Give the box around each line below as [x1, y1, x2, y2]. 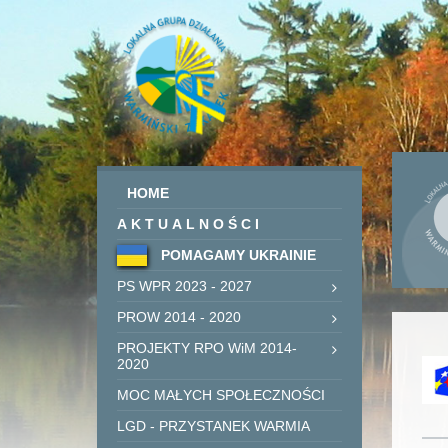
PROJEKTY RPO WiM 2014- [117, 340, 298, 356]
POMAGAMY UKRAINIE [157, 247, 317, 263]
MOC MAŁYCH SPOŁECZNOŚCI [117, 387, 326, 403]
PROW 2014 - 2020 [117, 309, 242, 325]
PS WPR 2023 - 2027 [117, 278, 253, 294]
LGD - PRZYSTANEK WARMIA [117, 418, 311, 434]
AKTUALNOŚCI [117, 216, 264, 232]
